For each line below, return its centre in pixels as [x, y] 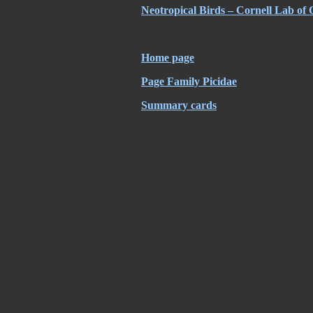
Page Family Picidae [189, 81]
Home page [168, 58]
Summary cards [179, 105]
